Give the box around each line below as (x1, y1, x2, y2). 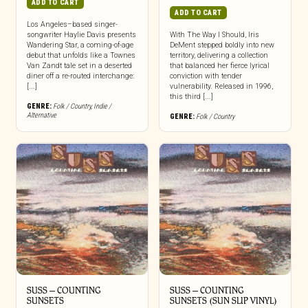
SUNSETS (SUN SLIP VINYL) (169, 295, 277, 306)
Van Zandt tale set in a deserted (26, 61, 132, 71)
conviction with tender (169, 71, 242, 81)
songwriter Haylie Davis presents (26, 30, 136, 40)
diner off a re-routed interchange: (26, 71, 134, 81)
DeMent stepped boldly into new (169, 41, 274, 50)
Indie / (93, 102, 111, 111)
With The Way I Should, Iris (169, 30, 259, 40)
